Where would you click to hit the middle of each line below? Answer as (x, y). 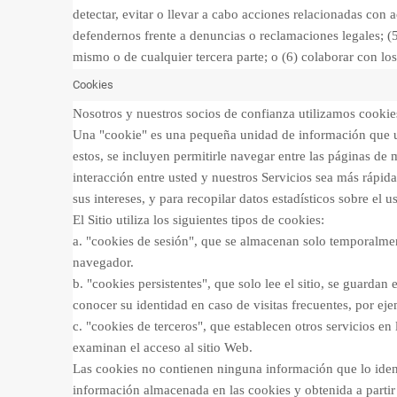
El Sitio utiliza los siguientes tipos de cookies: (198, 220)
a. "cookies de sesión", (135, 241)
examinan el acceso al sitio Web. (163, 347)
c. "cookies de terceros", (140, 326)
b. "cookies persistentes (137, 284)
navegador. (105, 262)
